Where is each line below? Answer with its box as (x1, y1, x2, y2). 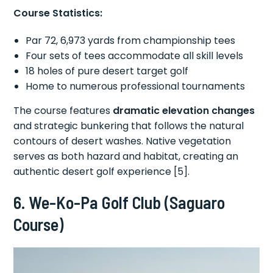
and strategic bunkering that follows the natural (13, 118, 244, 133)
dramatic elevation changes (113, 103, 255, 118)
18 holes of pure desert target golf (26, 63, 189, 78)
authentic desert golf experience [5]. (13, 164, 190, 179)
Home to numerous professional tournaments (26, 79, 246, 93)
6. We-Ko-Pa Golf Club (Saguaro (13, 191, 225, 213)
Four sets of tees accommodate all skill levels (26, 48, 244, 63)
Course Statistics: (13, 5, 103, 20)
